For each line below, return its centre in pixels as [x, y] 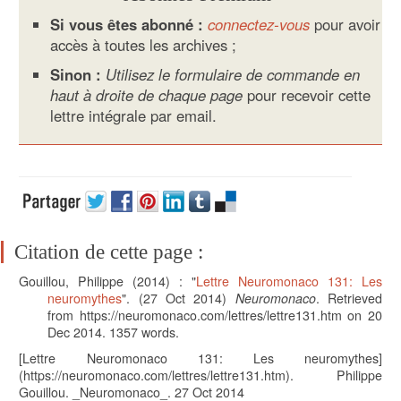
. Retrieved [349, 299]
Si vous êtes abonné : [127, 25]
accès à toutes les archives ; [144, 45]
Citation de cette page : [109, 252]
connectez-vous [259, 25]
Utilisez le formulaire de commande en [231, 75]
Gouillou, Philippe [72, 282]
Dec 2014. [79, 333]
